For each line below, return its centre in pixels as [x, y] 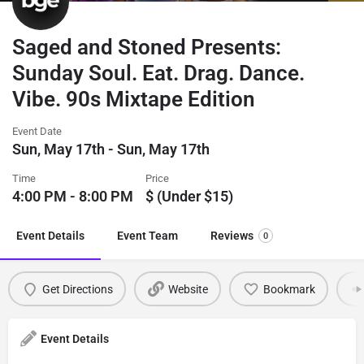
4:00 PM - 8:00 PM [73, 196]
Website [188, 289]
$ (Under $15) [189, 196]
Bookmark [289, 289]
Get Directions [77, 289]
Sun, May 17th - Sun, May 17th [111, 149]
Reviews [232, 236]
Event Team [147, 236]
